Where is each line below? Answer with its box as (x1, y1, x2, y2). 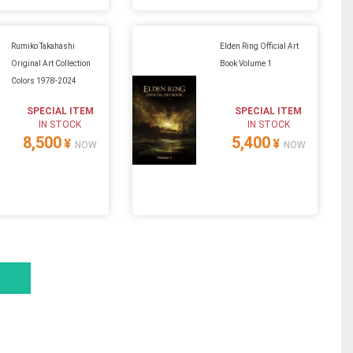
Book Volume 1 (219, 58, 272, 68)
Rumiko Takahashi (10, 41, 75, 50)
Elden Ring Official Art (219, 41, 299, 50)
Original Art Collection (10, 58, 91, 68)
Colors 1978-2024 (10, 76, 76, 85)
